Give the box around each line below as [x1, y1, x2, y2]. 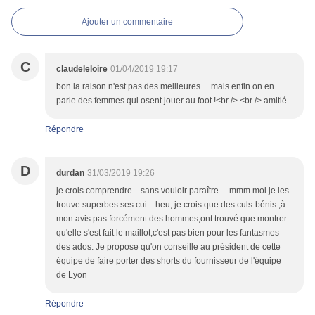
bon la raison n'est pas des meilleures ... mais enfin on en [56, 82, 274, 92]
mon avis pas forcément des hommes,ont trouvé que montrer [56, 214, 287, 224]
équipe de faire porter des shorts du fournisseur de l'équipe [56, 256, 281, 266]
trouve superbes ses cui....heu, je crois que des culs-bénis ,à [56, 200, 285, 210]
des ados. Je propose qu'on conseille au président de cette [56, 242, 281, 252]
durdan [56, 168, 84, 179]
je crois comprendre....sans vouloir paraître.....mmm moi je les [56, 186, 289, 196]
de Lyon [56, 270, 87, 281]
